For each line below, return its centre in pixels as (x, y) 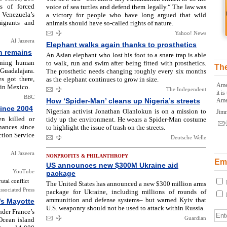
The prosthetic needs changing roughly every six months (126, 71)
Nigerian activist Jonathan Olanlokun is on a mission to (126, 111)
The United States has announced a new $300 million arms (126, 184)
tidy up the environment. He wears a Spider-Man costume (126, 119)
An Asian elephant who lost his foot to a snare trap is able (126, 55)
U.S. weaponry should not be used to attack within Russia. (125, 208)
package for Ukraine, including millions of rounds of (126, 192)
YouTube (24, 171)
